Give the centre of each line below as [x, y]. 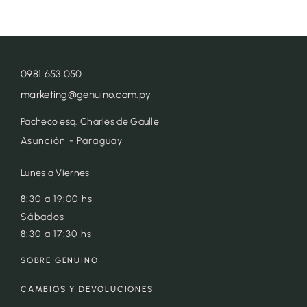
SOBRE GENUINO [60, 260]
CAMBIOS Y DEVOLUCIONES [87, 289]
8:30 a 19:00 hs [57, 199]
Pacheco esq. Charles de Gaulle [90, 121]
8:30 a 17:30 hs [57, 234]
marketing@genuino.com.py [86, 94]
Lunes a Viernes [55, 173]
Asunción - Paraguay [72, 140]
